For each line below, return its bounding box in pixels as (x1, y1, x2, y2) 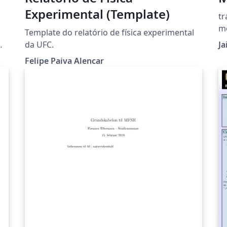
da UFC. (24, 39, 54, 50)
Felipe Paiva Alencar (24, 55, 104, 66)
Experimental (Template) (24, 5, 170, 22)
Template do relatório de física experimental (24, 26, 194, 38)
